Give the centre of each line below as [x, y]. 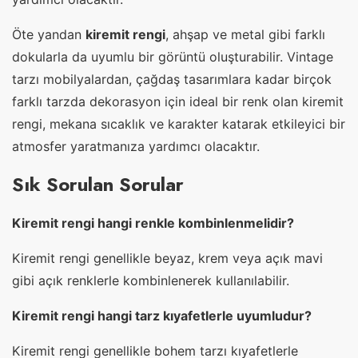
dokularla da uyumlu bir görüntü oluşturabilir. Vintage [173, 56]
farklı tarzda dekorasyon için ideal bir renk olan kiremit [178, 101]
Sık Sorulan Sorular [98, 184]
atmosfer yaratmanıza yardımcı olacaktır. [136, 146]
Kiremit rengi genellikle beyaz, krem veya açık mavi [167, 258]
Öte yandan [49, 34]
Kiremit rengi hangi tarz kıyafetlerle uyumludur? [162, 315]
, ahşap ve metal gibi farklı [245, 34]
